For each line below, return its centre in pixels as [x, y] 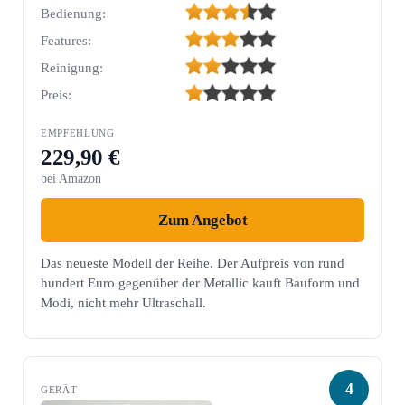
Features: [66, 41]
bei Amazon [71, 179]
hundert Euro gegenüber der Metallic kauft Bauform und [201, 283]
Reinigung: [72, 68]
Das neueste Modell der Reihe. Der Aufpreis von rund [193, 263]
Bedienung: [74, 14]
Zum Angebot [202, 220]
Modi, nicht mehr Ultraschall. [124, 302]
